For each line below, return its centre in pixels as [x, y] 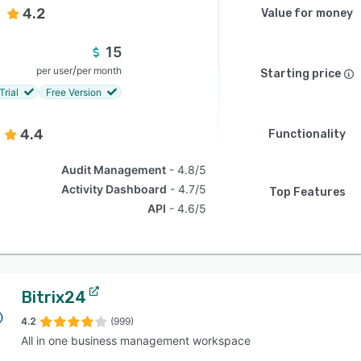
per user [54, 71]
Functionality [307, 134]
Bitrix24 [54, 297]
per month [99, 71]
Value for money [307, 13]
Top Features [307, 192]
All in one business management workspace [136, 340]
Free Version [74, 92]
